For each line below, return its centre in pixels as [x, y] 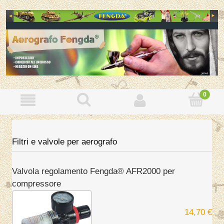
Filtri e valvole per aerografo [64, 141]
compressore [36, 184]
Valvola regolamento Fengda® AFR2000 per [93, 171]
